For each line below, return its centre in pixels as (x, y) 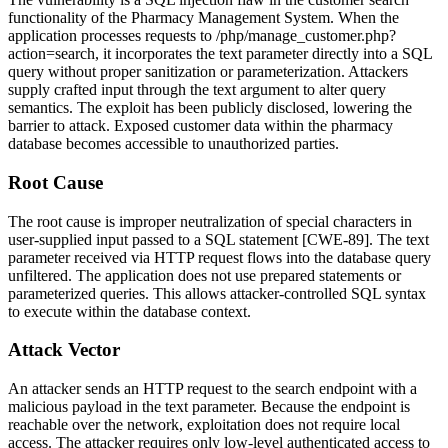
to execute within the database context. (129, 311)
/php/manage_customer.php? (306, 36)
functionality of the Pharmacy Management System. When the (203, 18)
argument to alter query (311, 90)
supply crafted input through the (110, 90)
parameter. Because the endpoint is (299, 406)
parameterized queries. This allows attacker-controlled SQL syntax (217, 293)
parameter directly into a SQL (337, 54)
